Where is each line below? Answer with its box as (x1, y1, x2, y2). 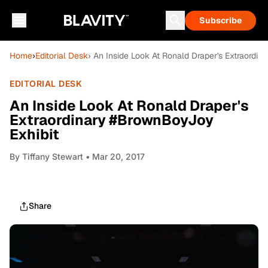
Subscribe (199, 15, 242, 26)
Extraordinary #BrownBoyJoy (10, 111, 214, 129)
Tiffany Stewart (22, 151, 83, 162)
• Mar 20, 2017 (83, 151, 145, 162)
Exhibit (10, 125, 59, 144)
